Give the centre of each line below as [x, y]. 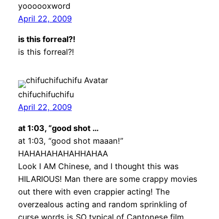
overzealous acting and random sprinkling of [102, 204]
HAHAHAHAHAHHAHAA [63, 153]
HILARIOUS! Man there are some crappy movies [108, 179]
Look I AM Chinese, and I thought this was [98, 166]
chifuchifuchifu [46, 95]
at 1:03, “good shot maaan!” [70, 141]
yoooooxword [44, 6]
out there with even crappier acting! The [94, 191]
